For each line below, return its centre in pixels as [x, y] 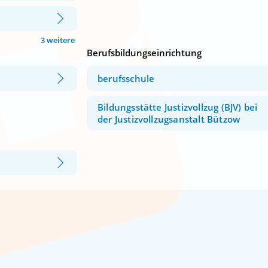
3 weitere [58, 40]
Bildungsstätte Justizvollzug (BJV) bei [178, 107]
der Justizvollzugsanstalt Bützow [169, 119]
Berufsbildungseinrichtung [144, 52]
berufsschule [126, 79]
